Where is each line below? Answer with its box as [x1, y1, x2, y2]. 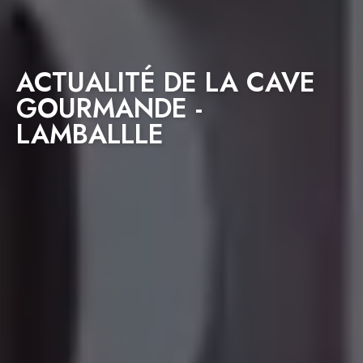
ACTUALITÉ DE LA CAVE [16, 62, 315, 101]
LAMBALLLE [16, 114, 164, 153]
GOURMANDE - [16, 88, 203, 127]
